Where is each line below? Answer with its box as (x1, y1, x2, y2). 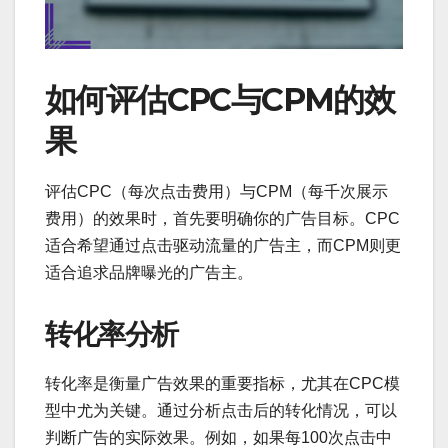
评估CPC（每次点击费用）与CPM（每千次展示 (45, 183, 388, 201)
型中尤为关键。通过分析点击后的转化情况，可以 (45, 402, 397, 420)
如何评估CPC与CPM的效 (45, 79, 395, 119)
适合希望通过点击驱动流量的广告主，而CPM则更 (45, 237, 401, 255)
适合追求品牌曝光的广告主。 (45, 264, 253, 282)
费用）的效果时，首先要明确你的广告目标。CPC (45, 210, 400, 228)
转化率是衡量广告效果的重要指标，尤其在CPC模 (45, 375, 400, 393)
